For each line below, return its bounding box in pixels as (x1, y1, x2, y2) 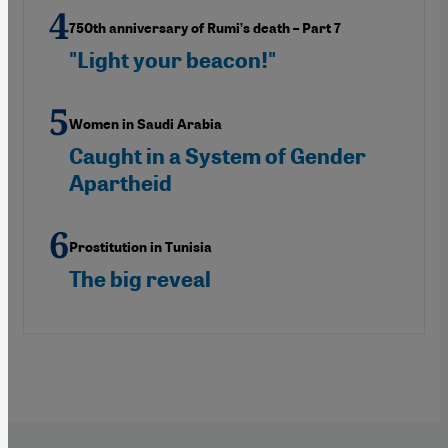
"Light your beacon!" (69, 46, 276, 74)
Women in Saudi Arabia (69, 115, 222, 133)
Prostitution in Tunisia (69, 238, 212, 256)
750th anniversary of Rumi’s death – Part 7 (69, 19, 341, 37)
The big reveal (69, 265, 211, 293)
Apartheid (69, 169, 172, 197)
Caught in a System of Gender (69, 142, 366, 170)
